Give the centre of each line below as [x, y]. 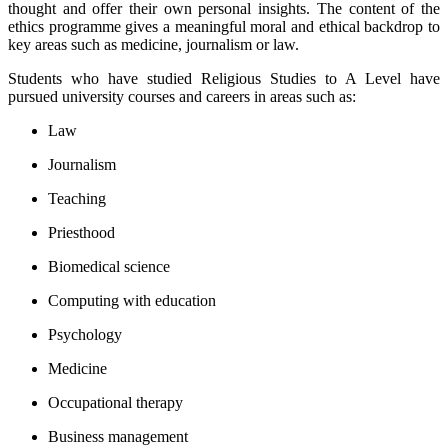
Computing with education [132, 301]
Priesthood [81, 233]
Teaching [77, 199]
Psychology [85, 335]
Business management [118, 437]
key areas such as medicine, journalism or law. [153, 45]
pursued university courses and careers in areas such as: [182, 97]
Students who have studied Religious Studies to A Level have [224, 79]
